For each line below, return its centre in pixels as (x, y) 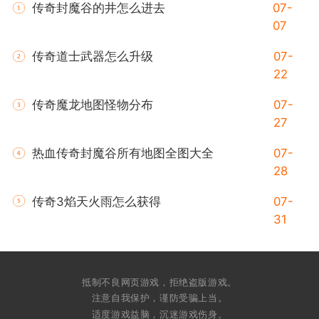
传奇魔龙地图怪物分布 (92, 104)
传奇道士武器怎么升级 (92, 56)
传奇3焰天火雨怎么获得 (96, 201)
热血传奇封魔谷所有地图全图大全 (122, 153)
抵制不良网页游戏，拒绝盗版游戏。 (159, 282)
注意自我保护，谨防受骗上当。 (159, 298)
